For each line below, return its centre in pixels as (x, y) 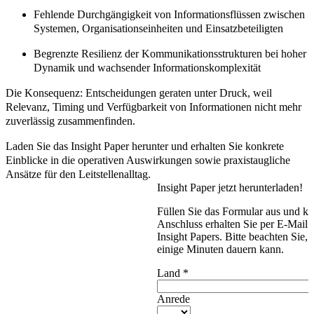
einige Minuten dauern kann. (220, 249)
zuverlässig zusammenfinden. (70, 121)
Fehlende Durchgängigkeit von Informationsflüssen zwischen (169, 14)
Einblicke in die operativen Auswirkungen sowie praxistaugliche (148, 160)
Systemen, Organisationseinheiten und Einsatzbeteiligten (160, 28)
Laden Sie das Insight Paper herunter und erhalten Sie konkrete (145, 146)
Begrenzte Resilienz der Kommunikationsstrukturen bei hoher (170, 53)
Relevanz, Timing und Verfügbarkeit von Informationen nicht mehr (153, 107)
